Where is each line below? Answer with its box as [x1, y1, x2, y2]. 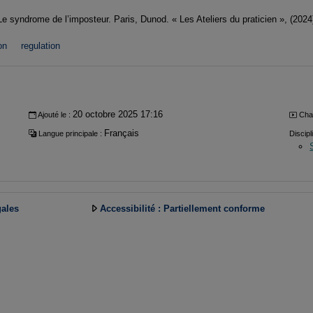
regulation [21, 41, 61, 52]
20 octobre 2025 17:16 [73, 109, 163, 120]
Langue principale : [36, 129, 105, 138]
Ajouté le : [36, 110, 73, 119]
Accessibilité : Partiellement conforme [99, 203, 265, 214]
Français [104, 127, 140, 138]
